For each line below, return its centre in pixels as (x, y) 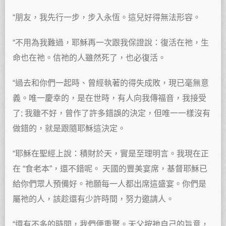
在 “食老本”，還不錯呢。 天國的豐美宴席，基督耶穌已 (110, 169)
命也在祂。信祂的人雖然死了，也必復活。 (89, 58)
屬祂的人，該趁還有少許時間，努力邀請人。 (93, 199)
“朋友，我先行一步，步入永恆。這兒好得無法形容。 (107, 18)
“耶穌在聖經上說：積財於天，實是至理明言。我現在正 (111, 154)
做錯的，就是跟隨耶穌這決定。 (69, 129)
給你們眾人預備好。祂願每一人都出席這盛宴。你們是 (109, 184)
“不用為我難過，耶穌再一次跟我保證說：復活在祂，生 (111, 43)
